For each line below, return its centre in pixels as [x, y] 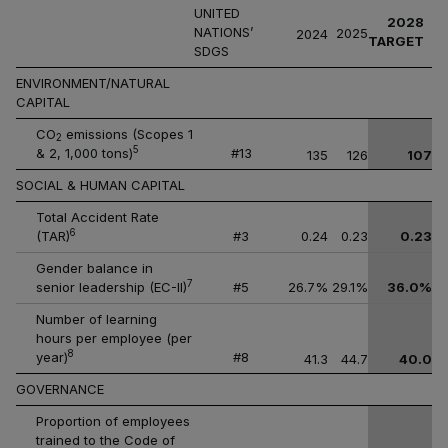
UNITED [217, 13]
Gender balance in [94, 268]
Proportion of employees [113, 421]
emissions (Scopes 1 [127, 134]
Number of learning [96, 319]
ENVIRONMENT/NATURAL [93, 83]
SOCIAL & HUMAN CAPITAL [100, 185]
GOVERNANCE [60, 389]
